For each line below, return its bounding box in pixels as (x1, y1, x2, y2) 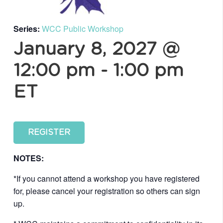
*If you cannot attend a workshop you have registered (13, 172, 200, 184)
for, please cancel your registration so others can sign (13, 185, 200, 197)
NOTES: (13, 152, 44, 164)
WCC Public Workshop (42, 23, 123, 34)
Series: (13, 23, 42, 34)
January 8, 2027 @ (13, 40, 180, 58)
